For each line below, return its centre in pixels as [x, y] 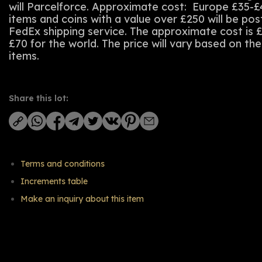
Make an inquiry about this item [82, 199]
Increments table [54, 181]
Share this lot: [39, 98]
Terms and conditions [63, 164]
